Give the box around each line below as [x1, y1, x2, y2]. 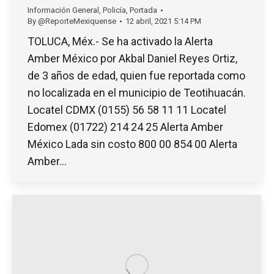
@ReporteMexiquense [38, 16, 116, 26]
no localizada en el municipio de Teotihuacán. [28, 86, 246, 99]
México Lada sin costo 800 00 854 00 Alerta [28, 137, 237, 150]
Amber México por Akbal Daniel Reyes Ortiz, [28, 51, 237, 65]
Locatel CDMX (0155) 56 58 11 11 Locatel [28, 103, 226, 116]
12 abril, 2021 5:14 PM [125, 16, 201, 26]
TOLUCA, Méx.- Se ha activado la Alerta [28, 34, 213, 48]
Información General [28, 5, 99, 15]
